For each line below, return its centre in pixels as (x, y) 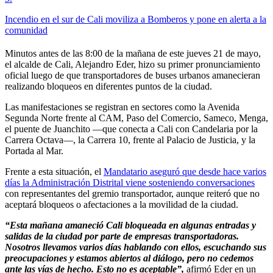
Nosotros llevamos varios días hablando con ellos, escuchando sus (136, 247)
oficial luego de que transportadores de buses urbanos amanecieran (133, 75)
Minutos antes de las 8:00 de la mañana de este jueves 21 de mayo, (133, 53)
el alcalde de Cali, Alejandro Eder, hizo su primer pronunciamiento (133, 64)
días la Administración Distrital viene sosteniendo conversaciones (130, 182)
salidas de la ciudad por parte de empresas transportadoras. (122, 236)
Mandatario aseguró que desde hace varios (185, 171)
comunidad (26, 30)
